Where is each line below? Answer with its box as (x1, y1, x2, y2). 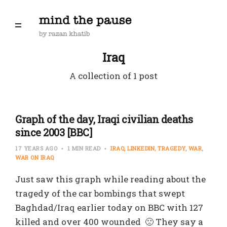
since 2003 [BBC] (15, 126, 92, 139)
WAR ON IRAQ (15, 154, 54, 161)
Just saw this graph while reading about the (15, 173, 206, 185)
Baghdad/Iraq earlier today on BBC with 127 (15, 202, 203, 213)
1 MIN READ (65, 144, 102, 152)
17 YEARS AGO (15, 144, 59, 152)
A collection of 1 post (69, 70, 158, 82)
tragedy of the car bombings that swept (15, 187, 185, 199)
